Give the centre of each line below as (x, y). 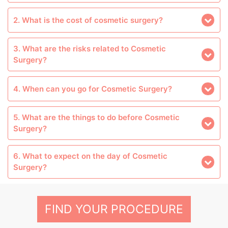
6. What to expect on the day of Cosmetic (90, 156)
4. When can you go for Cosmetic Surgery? (93, 89)
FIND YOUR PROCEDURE (114, 209)
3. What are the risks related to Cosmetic (90, 49)
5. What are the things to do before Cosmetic (96, 117)
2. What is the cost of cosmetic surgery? (88, 20)
